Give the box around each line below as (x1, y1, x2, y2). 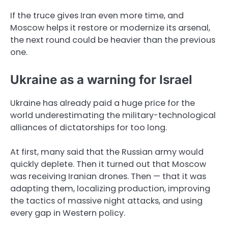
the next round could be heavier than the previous (10, 34, 215, 46)
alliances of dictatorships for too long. (10, 121, 167, 133)
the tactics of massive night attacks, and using (10, 195, 203, 207)
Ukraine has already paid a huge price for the (10, 97, 195, 109)
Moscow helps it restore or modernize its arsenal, (10, 21, 210, 34)
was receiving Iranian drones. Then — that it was (10, 170, 206, 182)
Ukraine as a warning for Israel (10, 72, 192, 87)
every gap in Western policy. (10, 207, 125, 219)
